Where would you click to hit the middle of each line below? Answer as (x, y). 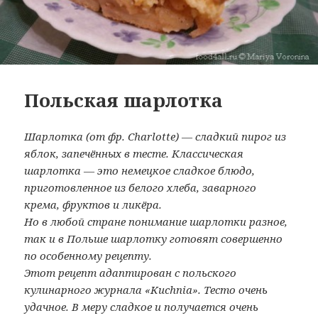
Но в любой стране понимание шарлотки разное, (156, 222)
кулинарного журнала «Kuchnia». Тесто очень (146, 290)
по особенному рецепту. (88, 256)
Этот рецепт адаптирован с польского (131, 273)
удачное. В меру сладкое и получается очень (142, 307)
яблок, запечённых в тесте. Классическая (134, 154)
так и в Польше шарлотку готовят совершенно (154, 239)
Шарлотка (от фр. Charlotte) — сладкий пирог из (155, 137)
